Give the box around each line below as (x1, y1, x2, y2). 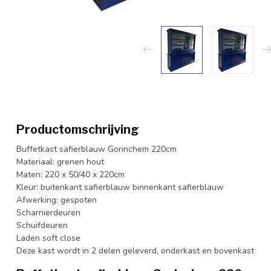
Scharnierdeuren (16, 206, 80, 218)
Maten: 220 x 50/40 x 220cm (16, 168, 125, 180)
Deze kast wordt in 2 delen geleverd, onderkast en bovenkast (16, 244, 254, 256)
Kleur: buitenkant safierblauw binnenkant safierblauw (16, 181, 224, 193)
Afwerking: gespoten (16, 194, 97, 206)
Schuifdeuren (16, 219, 68, 231)
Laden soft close (16, 232, 80, 244)
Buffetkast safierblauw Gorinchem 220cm (16, 143, 177, 155)
